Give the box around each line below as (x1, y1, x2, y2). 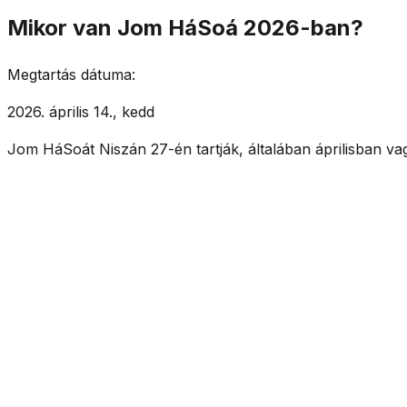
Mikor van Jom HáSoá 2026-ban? (7, 14, 363, 41)
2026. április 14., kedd (7, 102, 154, 121)
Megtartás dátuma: (7, 65, 135, 84)
